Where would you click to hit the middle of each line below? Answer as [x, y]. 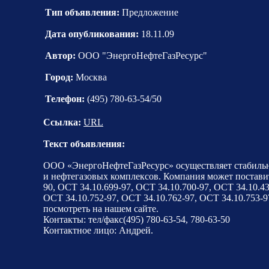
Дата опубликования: [92, 34]
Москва [91, 77]
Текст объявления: [84, 144]
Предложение [149, 12]
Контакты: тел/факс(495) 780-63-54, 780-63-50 [137, 219]
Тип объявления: [82, 12]
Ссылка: [62, 122]
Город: [60, 77]
